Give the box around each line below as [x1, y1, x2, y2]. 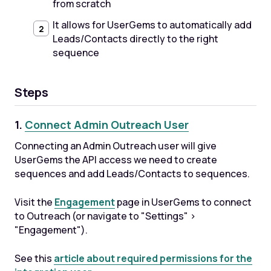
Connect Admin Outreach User [24, 117, 189, 132]
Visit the [14, 195, 54, 209]
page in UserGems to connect [114, 195, 252, 209]
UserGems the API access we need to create [14, 153, 217, 167]
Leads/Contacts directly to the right [52, 32, 218, 46]
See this [14, 251, 54, 265]
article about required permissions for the [53, 251, 252, 265]
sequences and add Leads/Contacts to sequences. [14, 167, 250, 181]
